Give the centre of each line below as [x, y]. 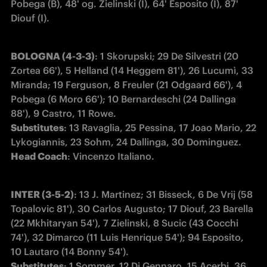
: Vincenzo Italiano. [111, 156]
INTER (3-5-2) [42, 194]
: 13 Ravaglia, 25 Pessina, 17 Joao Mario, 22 [160, 127]
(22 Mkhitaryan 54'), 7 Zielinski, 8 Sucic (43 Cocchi [125, 223]
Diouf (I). [32, 18]
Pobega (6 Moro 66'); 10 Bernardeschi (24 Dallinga [123, 99]
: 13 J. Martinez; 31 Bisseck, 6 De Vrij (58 [163, 194]
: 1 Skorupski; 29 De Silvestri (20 [167, 56]
